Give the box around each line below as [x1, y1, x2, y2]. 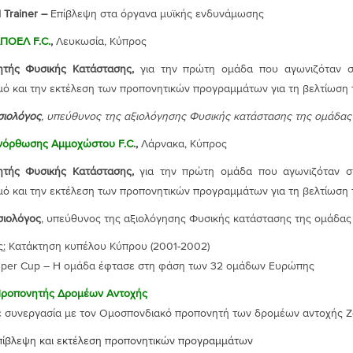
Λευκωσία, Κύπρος [55, 35, 147, 48]
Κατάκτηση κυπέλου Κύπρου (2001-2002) [5, 240, 210, 253]
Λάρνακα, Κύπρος [140, 138, 227, 150]
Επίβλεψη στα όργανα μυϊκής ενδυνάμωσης [50, 8, 264, 20]
